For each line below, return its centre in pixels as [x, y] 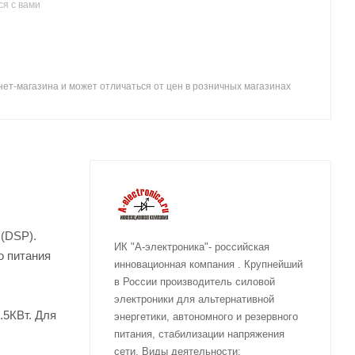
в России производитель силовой [195, 281]
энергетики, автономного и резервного [206, 316]
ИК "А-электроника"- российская [192, 246]
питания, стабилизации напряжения [199, 334]
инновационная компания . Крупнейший [208, 264]
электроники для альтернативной [194, 299]
